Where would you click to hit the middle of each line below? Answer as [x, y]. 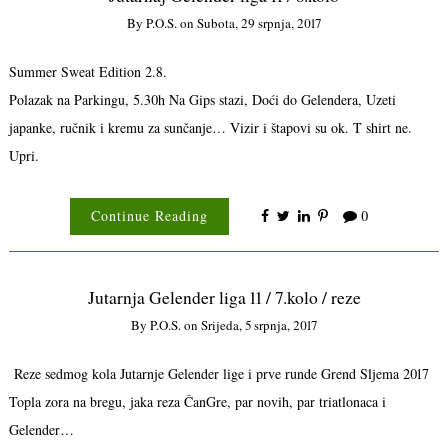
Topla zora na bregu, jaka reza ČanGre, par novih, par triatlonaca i [197, 401]
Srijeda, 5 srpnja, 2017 [259, 325]
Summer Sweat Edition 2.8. [87, 71]
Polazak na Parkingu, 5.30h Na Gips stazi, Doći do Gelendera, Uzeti [202, 99]
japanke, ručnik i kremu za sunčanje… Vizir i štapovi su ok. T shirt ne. [210, 127]
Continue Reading [149, 216]
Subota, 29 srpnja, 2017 [259, 23]
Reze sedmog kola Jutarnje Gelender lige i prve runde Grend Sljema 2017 [218, 373]
